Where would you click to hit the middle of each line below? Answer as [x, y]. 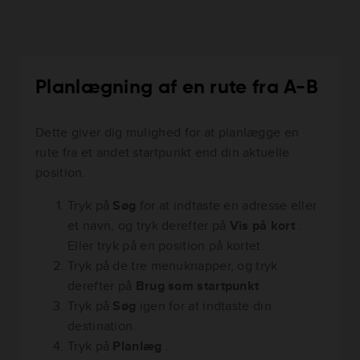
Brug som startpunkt [199, 285]
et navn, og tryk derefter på [149, 225]
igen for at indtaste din [205, 305]
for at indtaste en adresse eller [228, 205]
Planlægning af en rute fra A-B [177, 87]
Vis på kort [264, 225]
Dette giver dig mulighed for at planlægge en [168, 132]
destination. [102, 325]
